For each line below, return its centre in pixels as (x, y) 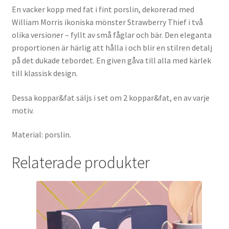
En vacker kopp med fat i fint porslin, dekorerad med (103, 9)
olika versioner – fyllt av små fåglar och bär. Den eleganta (111, 35)
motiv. (22, 110)
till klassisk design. (44, 73)
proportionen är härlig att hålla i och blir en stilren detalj (112, 48)
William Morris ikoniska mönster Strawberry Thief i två (107, 22)
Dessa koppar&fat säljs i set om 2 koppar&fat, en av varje (110, 97)
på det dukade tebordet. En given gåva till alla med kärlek (111, 61)
